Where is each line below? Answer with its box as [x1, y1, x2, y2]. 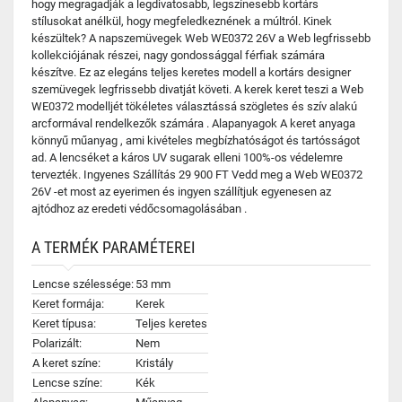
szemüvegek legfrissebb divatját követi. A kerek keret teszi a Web [31, 83, 363, 96]
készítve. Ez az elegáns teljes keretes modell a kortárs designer [31, 66, 351, 79]
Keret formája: [32, 297, 104, 310]
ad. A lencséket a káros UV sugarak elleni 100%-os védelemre [31, 151, 343, 164]
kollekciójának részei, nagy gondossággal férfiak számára [31, 48, 325, 62]
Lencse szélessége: [32, 277, 134, 291]
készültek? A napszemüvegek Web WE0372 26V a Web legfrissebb [31, 31, 371, 45]
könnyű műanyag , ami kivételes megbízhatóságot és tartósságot [31, 134, 360, 147]
